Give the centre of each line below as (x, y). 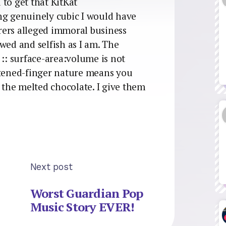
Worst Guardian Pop (87, 193)
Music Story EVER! (82, 207)
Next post (51, 166)
